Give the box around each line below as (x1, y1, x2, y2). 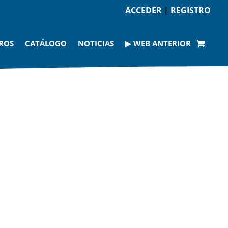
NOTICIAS (78, 38, 115, 48)
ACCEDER (125, 5, 162, 16)
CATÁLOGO (25, 38, 67, 48)
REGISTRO (170, 5, 211, 16)
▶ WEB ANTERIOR (125, 38, 191, 48)
